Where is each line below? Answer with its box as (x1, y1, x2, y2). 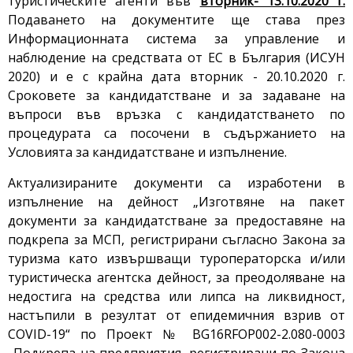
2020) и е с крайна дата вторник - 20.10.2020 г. (8, 68, 345, 86)
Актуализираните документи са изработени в (8, 174, 345, 192)
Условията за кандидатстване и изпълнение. (8, 143, 290, 162)
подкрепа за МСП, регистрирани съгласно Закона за (8, 231, 345, 249)
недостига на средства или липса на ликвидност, (8, 288, 345, 306)
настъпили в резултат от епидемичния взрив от (8, 307, 345, 325)
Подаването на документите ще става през (8, 11, 345, 29)
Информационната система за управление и (8, 30, 345, 48)
